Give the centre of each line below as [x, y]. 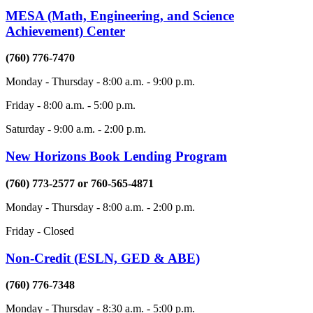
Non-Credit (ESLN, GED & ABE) [103, 258]
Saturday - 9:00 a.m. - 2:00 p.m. [76, 129]
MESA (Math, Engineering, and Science [120, 15]
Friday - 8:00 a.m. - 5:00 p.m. [71, 105]
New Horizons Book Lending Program [116, 156]
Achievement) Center [65, 31]
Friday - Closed [41, 231]
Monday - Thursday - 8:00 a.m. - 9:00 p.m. [100, 82]
